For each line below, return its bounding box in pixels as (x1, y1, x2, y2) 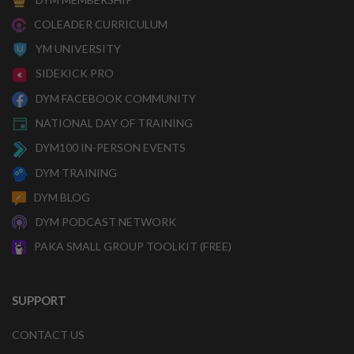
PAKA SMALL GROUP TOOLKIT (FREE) (34, 239, 232, 254)
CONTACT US (12, 328, 85, 342)
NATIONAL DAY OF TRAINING (36, 115, 193, 130)
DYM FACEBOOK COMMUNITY (36, 91, 196, 105)
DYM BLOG (34, 190, 90, 204)
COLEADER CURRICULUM (34, 17, 168, 32)
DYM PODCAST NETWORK (36, 214, 176, 228)
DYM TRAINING (36, 165, 117, 179)
